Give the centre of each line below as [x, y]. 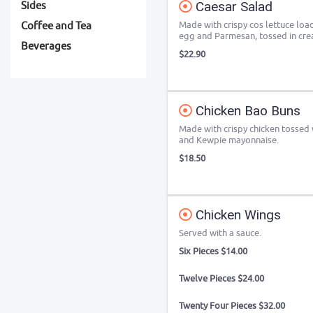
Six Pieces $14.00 [213, 251]
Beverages [46, 46]
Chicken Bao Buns [246, 111]
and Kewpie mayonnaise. [229, 140]
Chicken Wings [236, 215]
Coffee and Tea [56, 26]
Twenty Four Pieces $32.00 [232, 306]
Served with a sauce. [220, 233]
